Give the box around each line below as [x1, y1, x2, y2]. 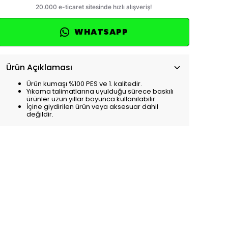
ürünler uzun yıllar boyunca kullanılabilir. [26, 94, 157, 104]
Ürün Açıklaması [6, 62, 72, 73]
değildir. [26, 109, 53, 119]
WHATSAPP [74, 26, 128, 38]
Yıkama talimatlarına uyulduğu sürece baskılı [26, 87, 174, 96]
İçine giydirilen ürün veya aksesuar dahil [26, 102, 158, 111]
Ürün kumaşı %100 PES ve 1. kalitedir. [26, 79, 142, 89]
